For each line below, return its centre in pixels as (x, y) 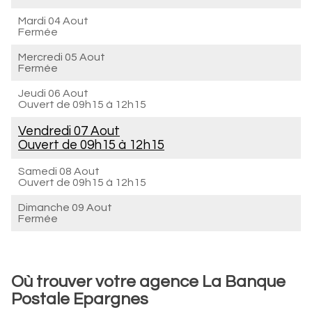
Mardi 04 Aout (53, 21)
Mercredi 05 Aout (62, 57)
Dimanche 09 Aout (65, 208)
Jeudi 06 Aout (53, 93)
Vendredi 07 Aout (69, 131)
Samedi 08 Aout (59, 171)
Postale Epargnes (80, 299)
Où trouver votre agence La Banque (148, 282)
